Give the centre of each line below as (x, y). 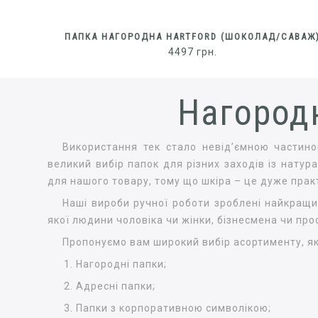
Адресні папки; (116, 286)
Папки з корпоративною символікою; (174, 308)
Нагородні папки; (122, 264)
